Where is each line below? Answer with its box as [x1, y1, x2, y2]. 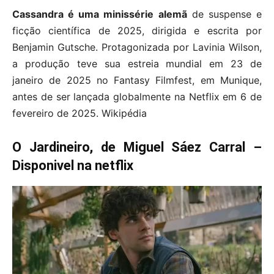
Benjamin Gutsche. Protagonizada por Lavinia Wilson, [12, 40, 262, 53]
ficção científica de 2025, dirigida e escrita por [12, 24, 262, 37]
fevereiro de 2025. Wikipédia [12, 106, 147, 119]
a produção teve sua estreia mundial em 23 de [12, 57, 262, 70]
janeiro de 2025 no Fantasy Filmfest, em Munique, [12, 73, 262, 86]
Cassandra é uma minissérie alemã [12, 7, 187, 20]
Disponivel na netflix [12, 157, 133, 173]
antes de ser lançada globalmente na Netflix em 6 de [12, 90, 262, 103]
